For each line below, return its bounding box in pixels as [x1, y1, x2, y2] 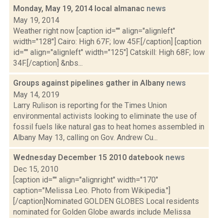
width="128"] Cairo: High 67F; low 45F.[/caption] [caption [13, 37, 201, 46]
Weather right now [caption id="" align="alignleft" [13, 26, 175, 36]
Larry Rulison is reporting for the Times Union [13, 101, 167, 110]
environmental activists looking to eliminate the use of [13, 111, 197, 121]
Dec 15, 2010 [13, 164, 58, 174]
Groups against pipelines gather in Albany [13, 78, 166, 88]
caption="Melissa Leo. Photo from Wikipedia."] [13, 186, 170, 195]
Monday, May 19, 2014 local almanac [13, 4, 146, 13]
